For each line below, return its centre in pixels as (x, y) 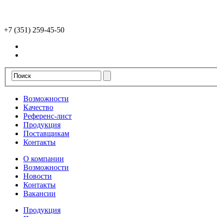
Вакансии (39, 194)
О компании (44, 159)
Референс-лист (47, 116)
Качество (38, 108)
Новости (38, 176)
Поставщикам (46, 134)
